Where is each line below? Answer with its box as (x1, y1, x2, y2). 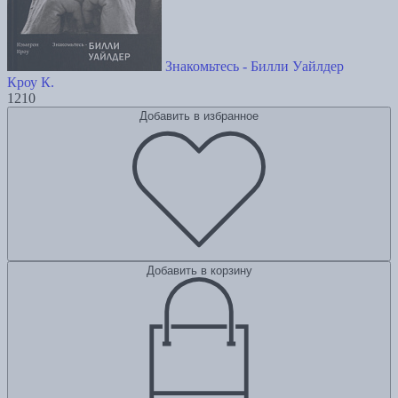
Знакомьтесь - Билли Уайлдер (165, 59, 344, 75)
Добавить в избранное (139, 109, 259, 123)
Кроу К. (7, 75, 54, 91)
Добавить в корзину (146, 264, 252, 278)
